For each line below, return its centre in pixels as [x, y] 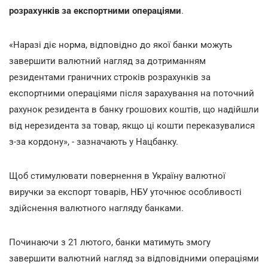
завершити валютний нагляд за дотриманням [107, 61]
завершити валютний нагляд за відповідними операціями [134, 258]
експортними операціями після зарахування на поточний [132, 93]
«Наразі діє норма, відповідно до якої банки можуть [121, 45]
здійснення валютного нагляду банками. [96, 208]
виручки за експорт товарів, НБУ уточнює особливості [125, 192]
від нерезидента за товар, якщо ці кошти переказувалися [132, 125]
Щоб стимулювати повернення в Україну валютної [117, 176]
